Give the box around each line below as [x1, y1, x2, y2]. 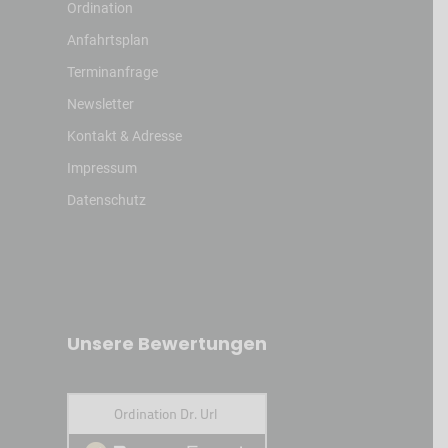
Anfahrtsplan [66, 32, 149, 49]
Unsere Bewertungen [66, 331, 267, 357]
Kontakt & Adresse [66, 128, 182, 145]
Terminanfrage [66, 64, 158, 81]
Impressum [66, 160, 137, 177]
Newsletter [66, 96, 134, 113]
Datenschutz [66, 192, 146, 209]
